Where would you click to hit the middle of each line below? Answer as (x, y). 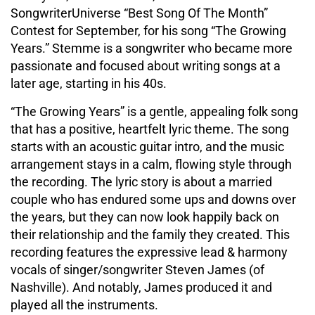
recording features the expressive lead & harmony (149, 252)
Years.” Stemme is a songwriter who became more (152, 48)
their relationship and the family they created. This (150, 234)
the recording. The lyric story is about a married (141, 181)
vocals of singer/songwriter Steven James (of (137, 269)
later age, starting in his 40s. (89, 83)
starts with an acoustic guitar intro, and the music (147, 146)
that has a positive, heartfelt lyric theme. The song (150, 129)
